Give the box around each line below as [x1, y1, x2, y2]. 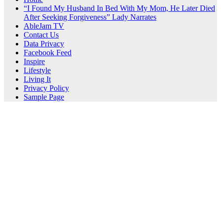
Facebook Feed [24, 48, 72, 57]
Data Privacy [24, 39, 64, 48]
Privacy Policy [24, 83, 69, 92]
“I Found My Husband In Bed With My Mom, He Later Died [24, 3, 215, 12]
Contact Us [24, 30, 59, 39]
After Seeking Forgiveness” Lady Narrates [24, 12, 156, 21]
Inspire [24, 57, 45, 66]
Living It [24, 74, 51, 83]
